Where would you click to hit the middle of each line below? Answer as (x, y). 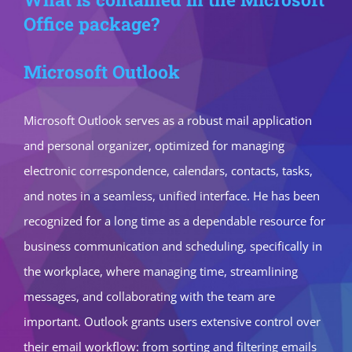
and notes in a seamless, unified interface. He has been (172, 196)
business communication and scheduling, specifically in (173, 246)
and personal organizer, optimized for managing (154, 145)
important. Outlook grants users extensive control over (172, 321)
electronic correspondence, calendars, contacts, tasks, (168, 170)
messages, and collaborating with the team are (149, 296)
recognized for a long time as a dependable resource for (174, 221)
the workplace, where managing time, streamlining (161, 271)
